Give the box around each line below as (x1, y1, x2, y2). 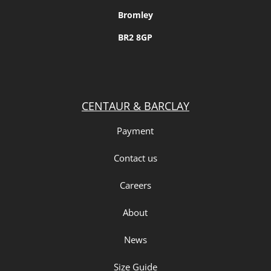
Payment (117, 124, 154, 137)
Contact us (113, 151, 157, 164)
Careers (119, 178, 151, 191)
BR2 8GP (118, 31, 153, 43)
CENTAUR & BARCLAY (81, 98, 189, 113)
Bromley (117, 8, 153, 21)
